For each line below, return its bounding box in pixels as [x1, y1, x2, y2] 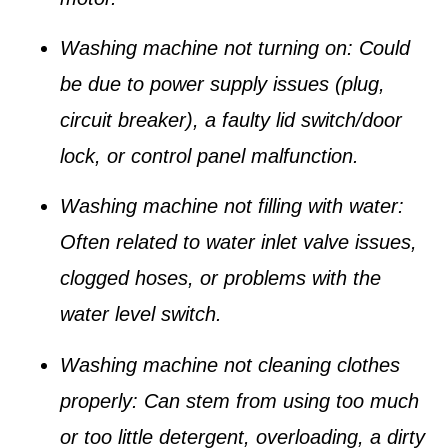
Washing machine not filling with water [60, 195, 398, 218]
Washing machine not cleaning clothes [60, 353, 400, 376]
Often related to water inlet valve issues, [60, 231, 417, 254]
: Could [347, 36, 410, 59]
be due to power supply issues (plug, [60, 72, 385, 95]
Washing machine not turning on [60, 36, 347, 59]
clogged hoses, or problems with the [60, 267, 381, 290]
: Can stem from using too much [132, 389, 419, 412]
